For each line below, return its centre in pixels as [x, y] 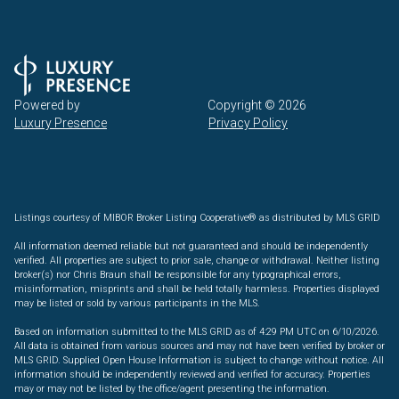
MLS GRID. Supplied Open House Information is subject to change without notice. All [199, 360]
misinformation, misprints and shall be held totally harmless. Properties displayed [197, 289]
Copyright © [243, 105]
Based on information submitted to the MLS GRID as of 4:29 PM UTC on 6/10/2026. [197, 331]
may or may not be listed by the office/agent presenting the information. [172, 388]
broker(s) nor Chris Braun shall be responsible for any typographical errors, [178, 274]
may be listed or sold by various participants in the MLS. [137, 303]
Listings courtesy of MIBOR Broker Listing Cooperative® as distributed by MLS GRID [197, 217]
